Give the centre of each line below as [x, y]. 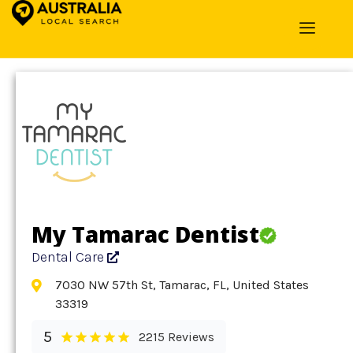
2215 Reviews [176, 337]
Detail [69, 19]
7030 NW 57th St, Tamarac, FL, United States [182, 285]
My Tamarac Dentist [145, 234]
